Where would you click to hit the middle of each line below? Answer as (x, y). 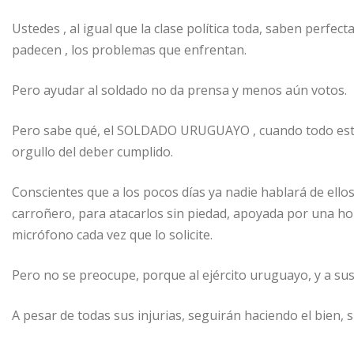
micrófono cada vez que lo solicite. (112, 234)
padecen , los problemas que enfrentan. (129, 49)
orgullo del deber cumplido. (92, 151)
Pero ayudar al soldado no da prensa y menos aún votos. (179, 90)
